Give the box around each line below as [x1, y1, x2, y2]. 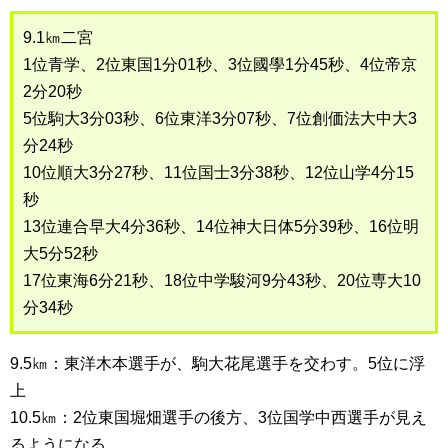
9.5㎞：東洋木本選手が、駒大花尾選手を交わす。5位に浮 [10, 355, 425, 372]
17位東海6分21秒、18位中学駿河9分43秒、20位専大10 [23, 272, 421, 289]
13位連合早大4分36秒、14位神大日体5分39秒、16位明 [23, 218, 419, 235]
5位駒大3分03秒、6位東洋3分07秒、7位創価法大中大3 [23, 110, 417, 127]
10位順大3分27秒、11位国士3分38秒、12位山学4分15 [23, 164, 414, 181]
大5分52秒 [23, 245, 98, 262]
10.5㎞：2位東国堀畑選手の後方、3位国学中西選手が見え [10, 409, 427, 426]
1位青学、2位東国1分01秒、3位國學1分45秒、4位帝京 [23, 56, 417, 73]
